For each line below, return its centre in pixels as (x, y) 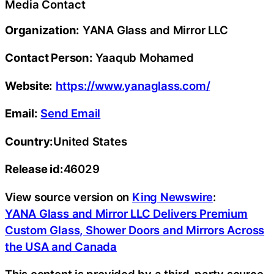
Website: (29, 85)
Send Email (71, 113)
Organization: (43, 30)
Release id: (34, 169)
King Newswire (172, 197)
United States (90, 141)
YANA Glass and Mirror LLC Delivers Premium (126, 213)
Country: (29, 141)
